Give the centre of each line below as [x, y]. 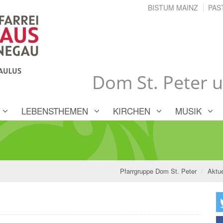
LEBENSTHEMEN [55, 111]
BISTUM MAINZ [173, 7]
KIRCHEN [132, 111]
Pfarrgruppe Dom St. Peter [158, 171]
